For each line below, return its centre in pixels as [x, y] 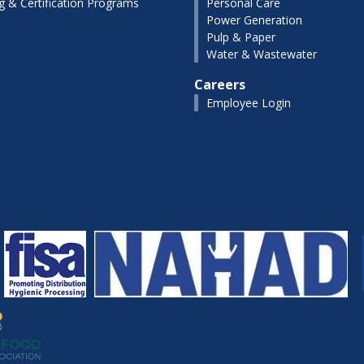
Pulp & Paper [241, 37]
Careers [220, 84]
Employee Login [249, 102]
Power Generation [254, 19]
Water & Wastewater [262, 54]
